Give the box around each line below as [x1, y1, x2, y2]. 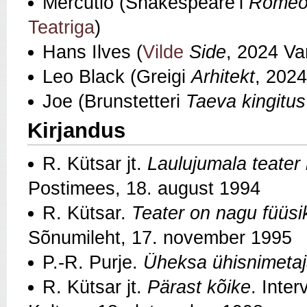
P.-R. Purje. [42, 251, 143, 273]
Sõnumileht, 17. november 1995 [28, 227, 292, 248]
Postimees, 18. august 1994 [28, 177, 260, 199]
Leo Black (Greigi [42, 66, 191, 88]
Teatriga [28, 17, 95, 38]
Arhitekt [191, 66, 255, 88]
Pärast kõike [142, 276, 251, 297]
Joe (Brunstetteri [42, 91, 186, 112]
